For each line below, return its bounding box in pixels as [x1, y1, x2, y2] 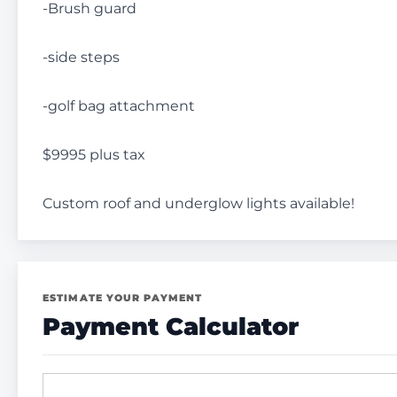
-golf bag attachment [43, 97, 195, 114]
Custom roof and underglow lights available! [43, 194, 354, 212]
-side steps [43, 48, 120, 66]
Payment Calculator [43, 311, 299, 341]
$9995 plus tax [43, 145, 145, 163]
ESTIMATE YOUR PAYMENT [43, 291, 203, 304]
